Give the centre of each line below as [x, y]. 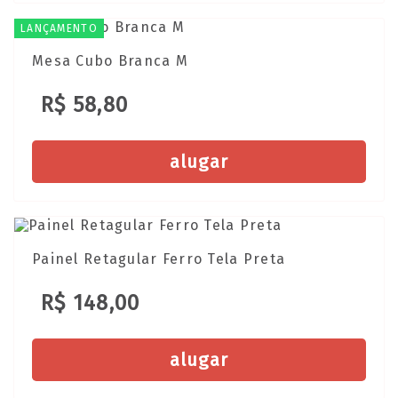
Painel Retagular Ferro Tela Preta [159, 259]
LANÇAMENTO [59, 29]
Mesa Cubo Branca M [111, 61]
